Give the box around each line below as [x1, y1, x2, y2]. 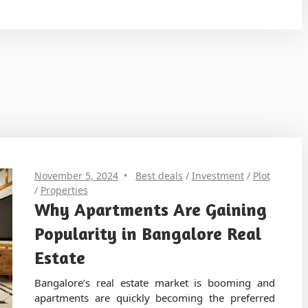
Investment [191, 169, 244, 183]
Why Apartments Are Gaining [34, 199, 267, 221]
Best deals [135, 169, 183, 183]
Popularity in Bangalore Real [34, 223, 261, 245]
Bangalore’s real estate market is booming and [34, 275, 276, 289]
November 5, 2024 [34, 169, 118, 183]
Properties [40, 184, 88, 197]
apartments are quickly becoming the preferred [34, 290, 276, 305]
